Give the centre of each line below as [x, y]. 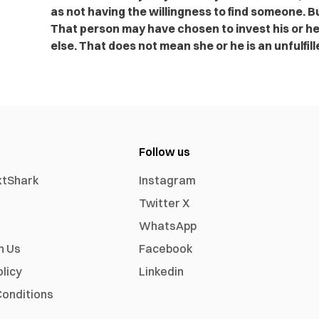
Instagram [168, 180]
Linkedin [162, 271]
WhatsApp [168, 226]
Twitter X [164, 203]
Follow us [165, 152]
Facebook [166, 249]
